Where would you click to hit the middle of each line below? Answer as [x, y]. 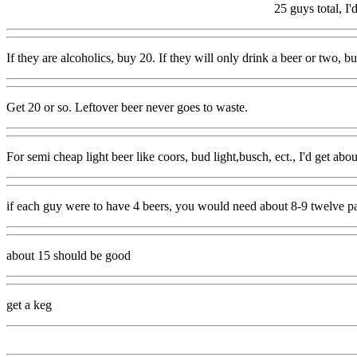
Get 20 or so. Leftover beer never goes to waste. [127, 107]
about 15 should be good [69, 255]
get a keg [29, 304]
